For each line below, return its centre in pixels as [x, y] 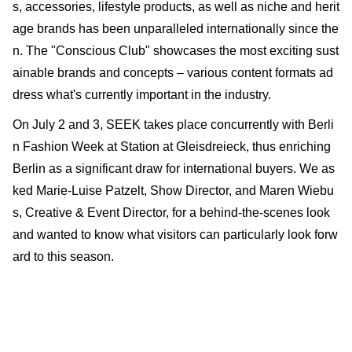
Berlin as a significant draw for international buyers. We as [174, 168]
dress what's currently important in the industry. [142, 94]
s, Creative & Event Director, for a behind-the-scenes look [171, 212]
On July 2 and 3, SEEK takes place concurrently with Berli [173, 124]
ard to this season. [63, 256]
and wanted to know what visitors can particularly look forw [175, 234]
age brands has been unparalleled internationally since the [176, 28]
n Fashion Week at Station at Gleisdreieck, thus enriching [172, 146]
